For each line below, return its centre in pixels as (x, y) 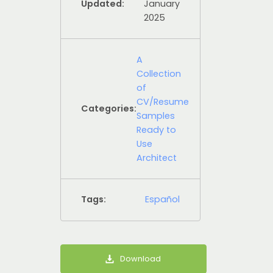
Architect (157, 158)
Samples (156, 115)
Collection (159, 73)
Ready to (157, 129)
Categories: (109, 109)
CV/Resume (163, 101)
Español (162, 200)
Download (141, 259)
